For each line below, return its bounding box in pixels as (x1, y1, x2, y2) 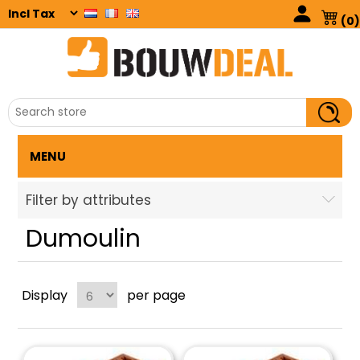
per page (127, 285, 186, 305)
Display (22, 285, 68, 305)
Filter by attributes (26, 190, 152, 210)
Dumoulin (26, 221, 141, 256)
